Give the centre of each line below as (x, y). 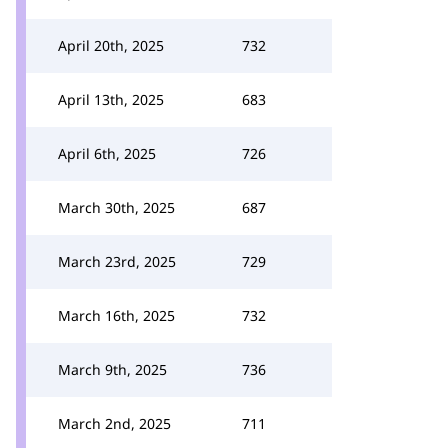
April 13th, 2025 (111, 99)
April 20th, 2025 (111, 45)
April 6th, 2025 (107, 153)
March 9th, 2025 (112, 369)
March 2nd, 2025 (114, 423)
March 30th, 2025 (116, 207)
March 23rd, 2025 (117, 261)
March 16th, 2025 (116, 315)
